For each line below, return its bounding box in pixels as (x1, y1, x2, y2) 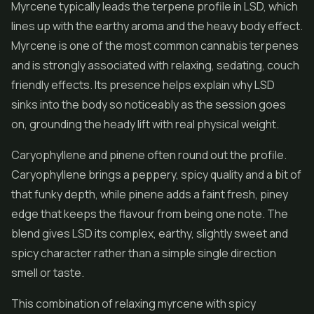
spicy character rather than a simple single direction (11, 245, 276, 261)
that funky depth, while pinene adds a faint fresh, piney (11, 186, 288, 202)
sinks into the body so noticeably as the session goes (11, 97, 286, 112)
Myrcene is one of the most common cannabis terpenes (11, 38, 299, 53)
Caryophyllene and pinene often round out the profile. (11, 147, 287, 163)
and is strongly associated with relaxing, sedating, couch (11, 57, 299, 73)
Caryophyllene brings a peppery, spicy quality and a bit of (11, 167, 301, 182)
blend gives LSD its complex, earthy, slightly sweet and (11, 226, 288, 241)
